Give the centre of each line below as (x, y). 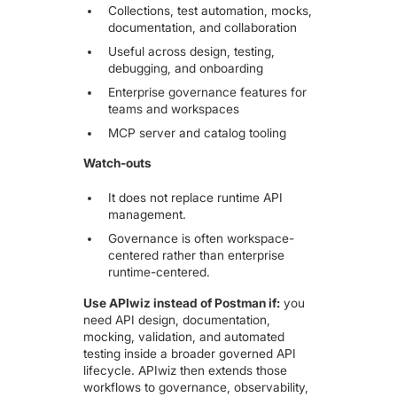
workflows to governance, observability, (196, 387)
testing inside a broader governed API (190, 353)
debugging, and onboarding (185, 68)
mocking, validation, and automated (184, 336)
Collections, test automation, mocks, (210, 11)
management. (147, 214)
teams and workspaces (173, 109)
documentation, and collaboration (202, 27)
